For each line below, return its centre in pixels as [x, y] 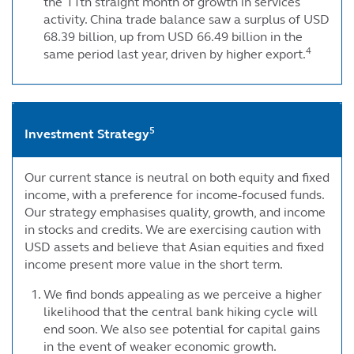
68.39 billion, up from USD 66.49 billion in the [173, 36]
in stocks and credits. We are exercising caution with [173, 229]
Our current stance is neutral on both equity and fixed [177, 177]
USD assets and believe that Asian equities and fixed [174, 247]
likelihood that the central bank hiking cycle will [181, 311]
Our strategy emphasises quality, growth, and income [175, 212]
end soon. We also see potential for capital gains [182, 329]
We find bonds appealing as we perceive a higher [183, 294]
